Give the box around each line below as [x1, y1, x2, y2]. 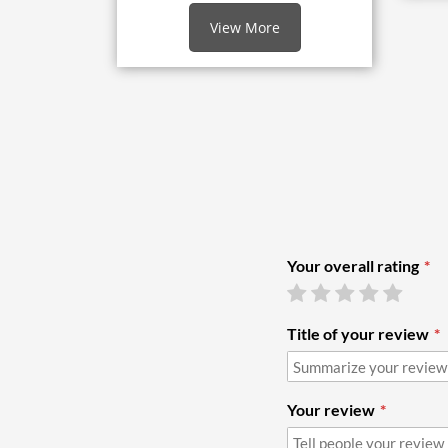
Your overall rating [287, 255, 419, 275]
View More [209, 17, 280, 37]
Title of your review [287, 323, 429, 343]
